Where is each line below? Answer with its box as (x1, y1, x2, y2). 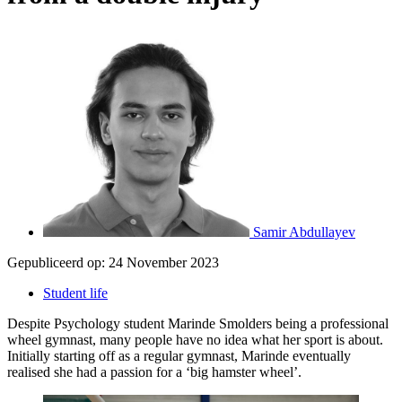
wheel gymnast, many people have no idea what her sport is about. (7, 331, 383, 347)
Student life (43, 284, 108, 301)
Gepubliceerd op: (7, 254, 105, 270)
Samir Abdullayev (253, 223, 355, 240)
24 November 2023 (109, 254, 219, 270)
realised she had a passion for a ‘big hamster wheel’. (7, 363, 301, 380)
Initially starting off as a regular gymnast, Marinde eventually (7, 347, 351, 363)
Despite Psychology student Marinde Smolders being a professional (7, 315, 389, 331)
